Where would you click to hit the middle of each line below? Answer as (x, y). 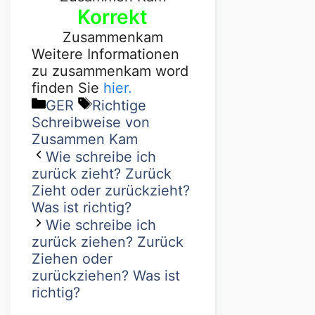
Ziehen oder (72, 258)
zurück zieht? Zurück (102, 173)
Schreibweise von (91, 122)
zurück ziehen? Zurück (108, 242)
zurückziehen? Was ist (106, 275)
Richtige (119, 105)
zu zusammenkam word (110, 71)
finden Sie (67, 88)
